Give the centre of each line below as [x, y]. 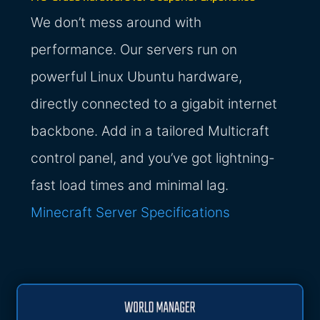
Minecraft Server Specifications [131, 213]
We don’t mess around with [116, 23]
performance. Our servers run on [134, 50]
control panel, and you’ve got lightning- [153, 159]
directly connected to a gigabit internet [154, 104]
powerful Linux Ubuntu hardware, [137, 77]
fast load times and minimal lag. [130, 186]
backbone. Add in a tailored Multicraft [150, 131]
